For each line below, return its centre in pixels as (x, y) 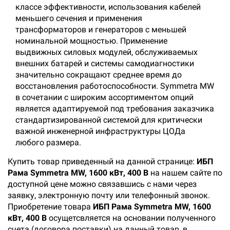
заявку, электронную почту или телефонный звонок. (109, 195)
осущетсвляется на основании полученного (131, 218)
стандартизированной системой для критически (109, 120)
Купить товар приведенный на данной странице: (102, 161)
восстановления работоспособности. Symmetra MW (115, 86)
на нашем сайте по (185, 173)
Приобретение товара (50, 207)
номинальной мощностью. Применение (91, 41)
